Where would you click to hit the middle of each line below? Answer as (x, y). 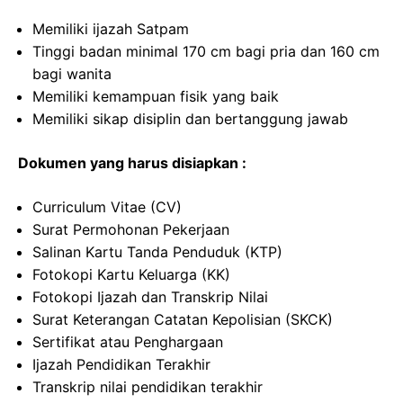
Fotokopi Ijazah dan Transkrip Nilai (150, 297)
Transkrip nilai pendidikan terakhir (148, 387)
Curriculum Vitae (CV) (107, 207)
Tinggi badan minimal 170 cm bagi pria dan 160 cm (206, 51)
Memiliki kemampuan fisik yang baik (156, 96)
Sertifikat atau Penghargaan (128, 342)
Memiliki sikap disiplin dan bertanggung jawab (190, 119)
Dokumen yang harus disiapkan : (132, 163)
